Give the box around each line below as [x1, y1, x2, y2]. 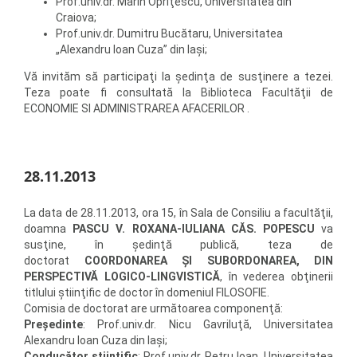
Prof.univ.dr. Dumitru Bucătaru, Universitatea [56, 27, 283, 41]
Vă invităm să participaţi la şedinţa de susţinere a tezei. [24, 70, 333, 84]
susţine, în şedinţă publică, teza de [24, 238, 333, 252]
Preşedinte [24, 318, 83, 331]
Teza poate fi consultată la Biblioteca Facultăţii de [24, 86, 333, 100]
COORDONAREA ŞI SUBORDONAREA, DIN [84, 254, 333, 268]
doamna [24, 222, 73, 236]
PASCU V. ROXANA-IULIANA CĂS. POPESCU [73, 222, 315, 236]
